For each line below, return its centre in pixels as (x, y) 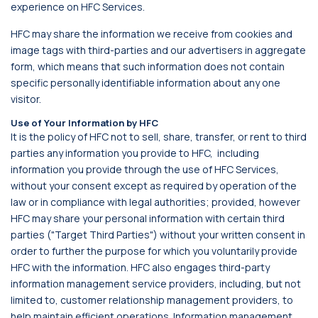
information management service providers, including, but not (156, 284)
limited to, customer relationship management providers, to (152, 300)
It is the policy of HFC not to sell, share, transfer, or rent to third (159, 137)
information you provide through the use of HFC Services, (145, 169)
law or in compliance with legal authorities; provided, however (155, 202)
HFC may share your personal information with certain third (148, 218)
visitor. (26, 99)
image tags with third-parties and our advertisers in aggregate (158, 50)
